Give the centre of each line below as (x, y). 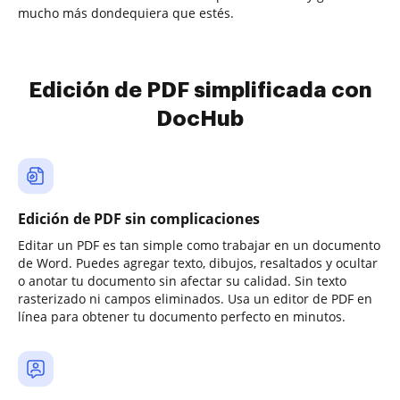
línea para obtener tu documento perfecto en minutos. (182, 317)
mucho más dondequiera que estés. (126, 13)
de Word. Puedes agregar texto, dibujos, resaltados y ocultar (198, 263)
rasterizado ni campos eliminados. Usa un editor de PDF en (195, 299)
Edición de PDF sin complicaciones (139, 219)
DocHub (200, 119)
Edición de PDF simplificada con (200, 90)
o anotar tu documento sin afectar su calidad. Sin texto (182, 281)
